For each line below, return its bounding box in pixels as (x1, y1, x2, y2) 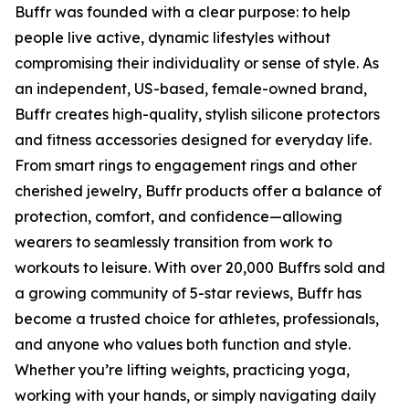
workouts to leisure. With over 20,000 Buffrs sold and (15, 258, 385, 277)
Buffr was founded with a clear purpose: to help (15, 3, 351, 21)
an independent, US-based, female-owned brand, (15, 79, 367, 98)
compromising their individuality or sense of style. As (15, 54, 379, 72)
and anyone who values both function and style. (15, 335, 351, 353)
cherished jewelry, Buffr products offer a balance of (15, 182, 382, 200)
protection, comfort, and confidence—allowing (15, 207, 342, 225)
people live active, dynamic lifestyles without (15, 28, 330, 47)
